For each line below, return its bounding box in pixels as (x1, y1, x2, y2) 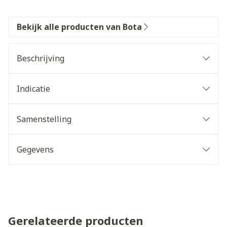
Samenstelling (17, 113, 71, 125)
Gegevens (17, 144, 54, 155)
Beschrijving (17, 53, 64, 64)
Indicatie (17, 83, 50, 94)
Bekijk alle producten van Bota (17, 21, 142, 32)
